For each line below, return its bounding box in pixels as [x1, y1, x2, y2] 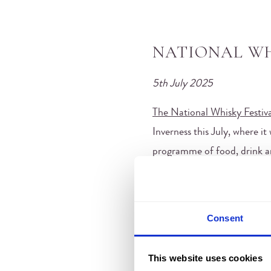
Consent [207, 213, 243, 223]
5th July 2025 [152, 78, 213, 90]
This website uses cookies [148, 252, 263, 263]
